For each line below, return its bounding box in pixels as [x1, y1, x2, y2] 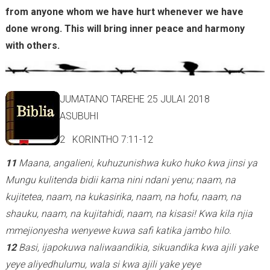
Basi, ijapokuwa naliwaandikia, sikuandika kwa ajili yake [18, 242, 258, 254]
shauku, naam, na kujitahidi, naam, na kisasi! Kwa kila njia [5, 208, 253, 220]
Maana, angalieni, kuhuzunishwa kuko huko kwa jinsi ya [18, 157, 257, 169]
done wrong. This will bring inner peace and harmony [5, 22, 245, 34]
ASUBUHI [59, 110, 125, 122]
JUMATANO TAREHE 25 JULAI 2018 [59, 93, 210, 105]
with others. [5, 39, 60, 51]
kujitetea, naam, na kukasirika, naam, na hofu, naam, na [5, 191, 241, 203]
